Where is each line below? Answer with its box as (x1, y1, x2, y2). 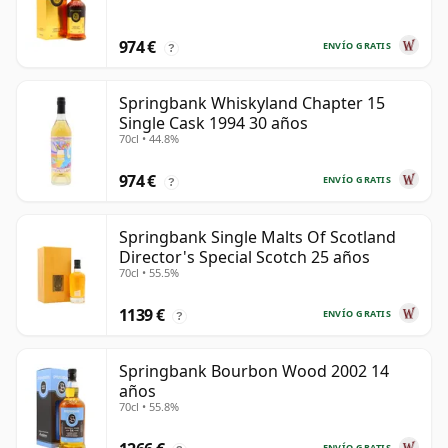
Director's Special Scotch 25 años (119, 246, 370, 269)
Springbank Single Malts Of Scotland (119, 226, 396, 249)
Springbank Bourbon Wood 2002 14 (119, 360, 389, 383)
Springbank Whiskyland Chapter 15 (119, 92, 385, 115)
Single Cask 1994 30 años (119, 112, 308, 135)
